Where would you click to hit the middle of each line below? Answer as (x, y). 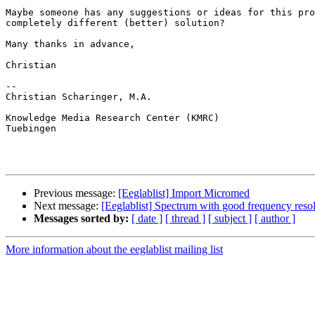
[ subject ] (230, 219)
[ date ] (147, 219)
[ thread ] (185, 219)
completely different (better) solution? (115, 23)
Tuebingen (31, 129)
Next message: (67, 206)
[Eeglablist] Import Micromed (184, 193)
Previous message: (76, 193)
